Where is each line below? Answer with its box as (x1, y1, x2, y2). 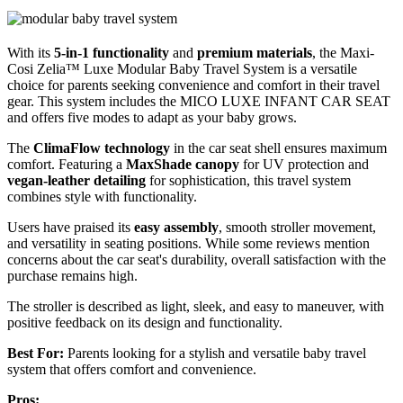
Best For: (7, 345, 64, 362)
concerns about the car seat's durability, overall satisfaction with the (7, 252, 386, 268)
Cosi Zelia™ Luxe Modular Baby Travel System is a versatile (7, 61, 357, 77)
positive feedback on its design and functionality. (7, 315, 282, 331)
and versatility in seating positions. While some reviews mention (7, 236, 370, 252)
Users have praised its (7, 219, 134, 236)
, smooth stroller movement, (219, 219, 376, 236)
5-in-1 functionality (54, 45, 169, 61)
